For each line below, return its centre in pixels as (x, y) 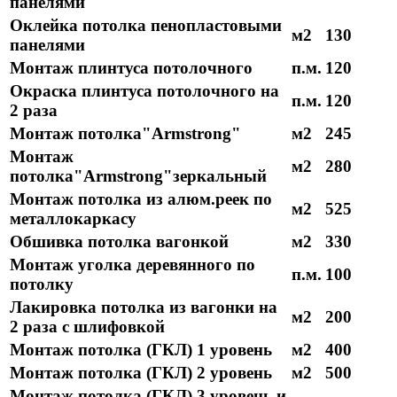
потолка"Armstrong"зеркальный (138, 175)
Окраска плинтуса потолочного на (144, 90)
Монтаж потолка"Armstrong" (125, 133)
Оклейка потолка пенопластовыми (146, 25)
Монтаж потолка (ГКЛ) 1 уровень (141, 349)
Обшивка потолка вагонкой (119, 241)
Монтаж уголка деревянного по (132, 264)
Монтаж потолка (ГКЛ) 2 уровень (141, 372)
